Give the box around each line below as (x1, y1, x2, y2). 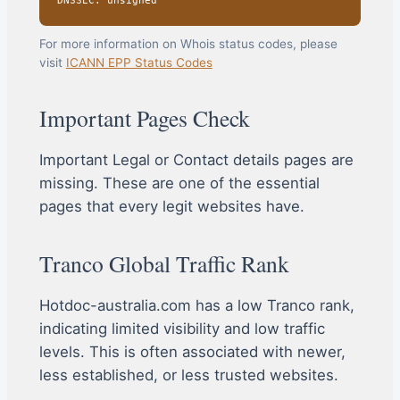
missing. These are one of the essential (38, 174, 320, 193)
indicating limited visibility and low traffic (38, 319, 325, 337)
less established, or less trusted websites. (38, 365, 338, 384)
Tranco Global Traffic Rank (38, 248, 289, 279)
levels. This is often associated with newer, (38, 342, 346, 361)
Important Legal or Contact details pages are (38, 151, 354, 170)
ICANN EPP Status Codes (65, 55, 212, 71)
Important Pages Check (38, 103, 250, 134)
